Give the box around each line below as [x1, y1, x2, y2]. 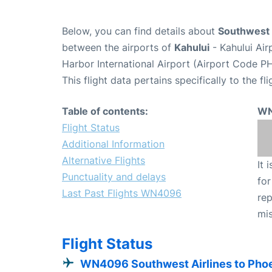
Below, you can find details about [62, 25, 218, 38]
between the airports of [62, 41, 174, 54]
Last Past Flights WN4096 [62, 187, 182, 200]
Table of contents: [62, 105, 148, 118]
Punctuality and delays [62, 171, 166, 183]
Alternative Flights [62, 154, 145, 167]
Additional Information [62, 138, 165, 151]
